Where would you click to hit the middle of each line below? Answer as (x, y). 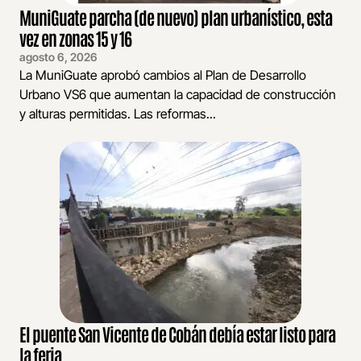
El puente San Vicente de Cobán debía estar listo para (177, 333)
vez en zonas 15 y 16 (75, 38)
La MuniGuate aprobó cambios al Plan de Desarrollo (163, 75)
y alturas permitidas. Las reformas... (118, 114)
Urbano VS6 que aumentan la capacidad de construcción (178, 95)
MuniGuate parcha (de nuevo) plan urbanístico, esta (176, 17)
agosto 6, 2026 (58, 57)
